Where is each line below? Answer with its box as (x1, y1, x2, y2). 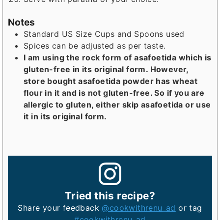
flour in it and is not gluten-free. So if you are (24, 88, 205, 98)
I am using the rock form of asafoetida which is (24, 53, 212, 63)
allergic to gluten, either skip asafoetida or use (24, 100, 211, 110)
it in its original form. (24, 111, 107, 122)
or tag (175, 202, 202, 213)
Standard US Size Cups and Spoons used (24, 29, 185, 39)
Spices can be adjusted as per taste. (24, 41, 166, 51)
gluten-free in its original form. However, (24, 64, 189, 75)
